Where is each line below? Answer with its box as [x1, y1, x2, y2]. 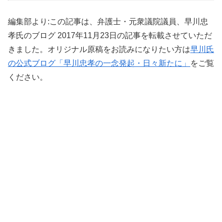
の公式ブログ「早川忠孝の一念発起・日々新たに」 [8, 59, 190, 68]
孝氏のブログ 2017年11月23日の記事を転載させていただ [8, 31, 212, 40]
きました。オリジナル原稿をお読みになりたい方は [8, 45, 190, 54]
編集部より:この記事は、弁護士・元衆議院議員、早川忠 [8, 17, 208, 26]
